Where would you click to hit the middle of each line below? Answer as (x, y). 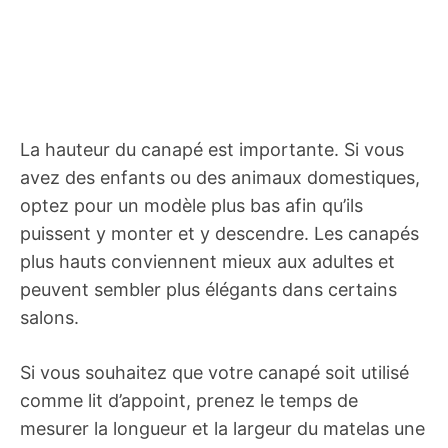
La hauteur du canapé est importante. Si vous (212, 149)
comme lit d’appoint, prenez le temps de (189, 400)
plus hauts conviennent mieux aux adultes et (207, 261)
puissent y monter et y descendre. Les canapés (219, 233)
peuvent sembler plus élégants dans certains (208, 289)
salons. (49, 317)
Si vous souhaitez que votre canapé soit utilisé (214, 372)
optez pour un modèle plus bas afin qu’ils (191, 205)
